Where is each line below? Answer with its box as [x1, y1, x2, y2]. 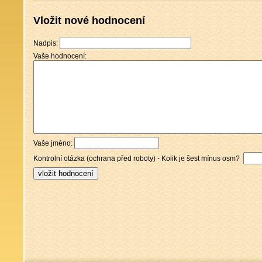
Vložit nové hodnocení [33, 15, 145, 26]
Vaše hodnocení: [33, 52, 87, 60]
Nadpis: [33, 39, 60, 47]
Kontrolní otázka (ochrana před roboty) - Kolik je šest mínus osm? [33, 154, 243, 163]
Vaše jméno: [33, 139, 74, 147]
